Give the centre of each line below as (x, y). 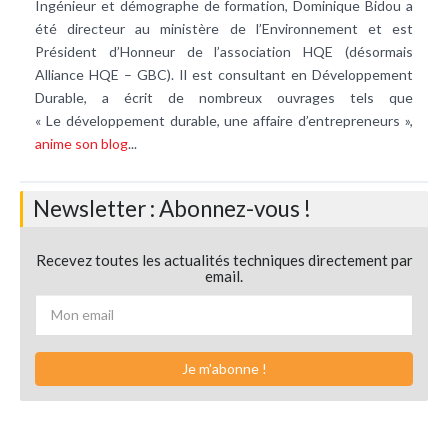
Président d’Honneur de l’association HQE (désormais (224, 51)
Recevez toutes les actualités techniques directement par (224, 259)
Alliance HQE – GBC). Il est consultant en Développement (224, 74)
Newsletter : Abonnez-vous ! (172, 208)
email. (224, 275)
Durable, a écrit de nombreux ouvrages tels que (224, 97)
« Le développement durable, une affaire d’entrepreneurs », (224, 120)
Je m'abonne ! (224, 368)
